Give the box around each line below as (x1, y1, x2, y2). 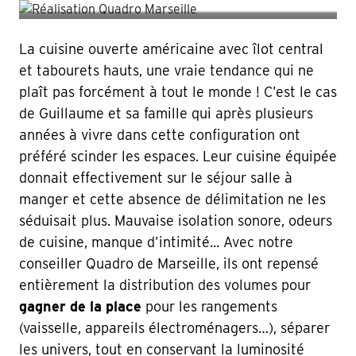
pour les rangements (141, 297, 277, 315)
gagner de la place (19, 297, 141, 315)
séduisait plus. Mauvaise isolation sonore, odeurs (19, 211, 332, 229)
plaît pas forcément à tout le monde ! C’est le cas (19, 83, 337, 100)
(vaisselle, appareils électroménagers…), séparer (19, 319, 330, 336)
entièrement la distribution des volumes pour (19, 276, 311, 293)
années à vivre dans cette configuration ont (19, 126, 300, 143)
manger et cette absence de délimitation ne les (19, 190, 326, 207)
